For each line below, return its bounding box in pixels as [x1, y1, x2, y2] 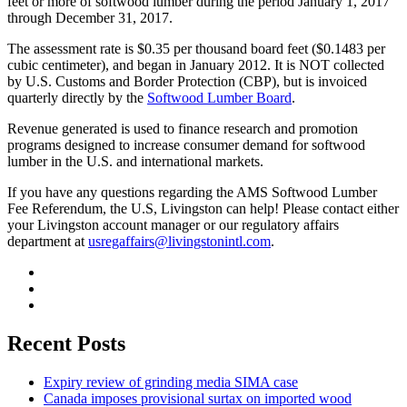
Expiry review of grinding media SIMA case [44, 374, 298, 391]
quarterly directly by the [7, 90, 147, 106]
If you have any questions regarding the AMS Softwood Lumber [7, 184, 377, 201]
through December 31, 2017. [7, 10, 173, 26]
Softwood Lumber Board [147, 90, 292, 106]
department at [7, 233, 88, 250]
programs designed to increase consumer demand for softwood [7, 137, 365, 154]
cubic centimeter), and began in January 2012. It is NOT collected [7, 57, 384, 74]
